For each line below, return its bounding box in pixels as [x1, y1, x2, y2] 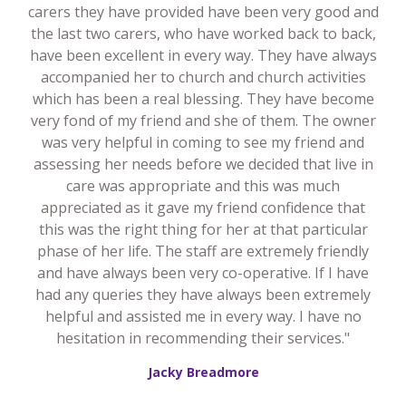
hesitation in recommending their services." [56, 327, 350, 348]
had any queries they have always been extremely [35, 284, 371, 304]
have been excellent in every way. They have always [29, 44, 377, 65]
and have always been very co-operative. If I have [37, 262, 369, 283]
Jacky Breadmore [147, 362, 259, 381]
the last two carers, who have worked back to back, [30, 23, 376, 43]
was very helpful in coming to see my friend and [42, 131, 364, 152]
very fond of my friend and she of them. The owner [30, 110, 376, 130]
